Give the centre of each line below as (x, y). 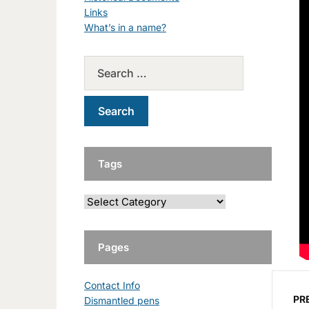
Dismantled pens (122, 300)
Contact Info (112, 285)
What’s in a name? (125, 27)
